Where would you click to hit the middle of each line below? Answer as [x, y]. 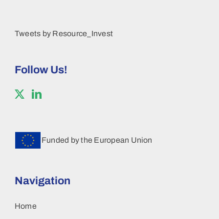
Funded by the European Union [97, 140]
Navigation [43, 181]
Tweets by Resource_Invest [64, 33]
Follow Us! [41, 70]
